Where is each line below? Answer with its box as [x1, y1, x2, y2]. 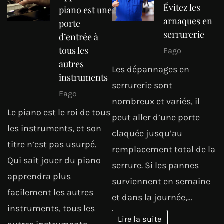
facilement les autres [7, 186, 93, 198]
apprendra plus [7, 170, 71, 182]
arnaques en [163, 15, 212, 27]
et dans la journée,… [112, 191, 192, 203]
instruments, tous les [7, 202, 95, 214]
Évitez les [163, 1, 200, 14]
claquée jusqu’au [112, 127, 182, 139]
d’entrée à [59, 31, 98, 43]
